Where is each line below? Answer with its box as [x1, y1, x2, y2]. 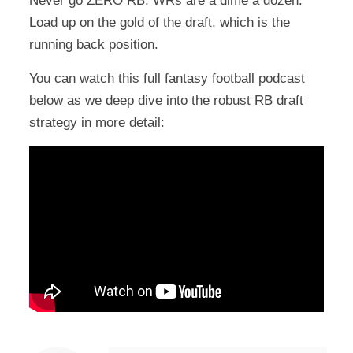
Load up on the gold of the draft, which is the [28, 14, 290, 30]
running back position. [28, 36, 158, 52]
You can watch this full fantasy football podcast [28, 70, 305, 86]
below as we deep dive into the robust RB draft [28, 92, 303, 108]
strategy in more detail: [28, 114, 165, 130]
